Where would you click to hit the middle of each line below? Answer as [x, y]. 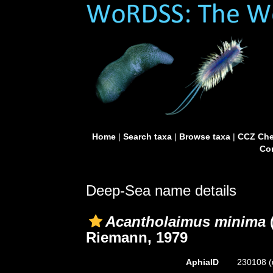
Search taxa [147, 136]
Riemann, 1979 [137, 237]
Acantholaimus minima [186, 222]
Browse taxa [204, 136]
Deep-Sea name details [161, 190]
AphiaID [202, 262]
